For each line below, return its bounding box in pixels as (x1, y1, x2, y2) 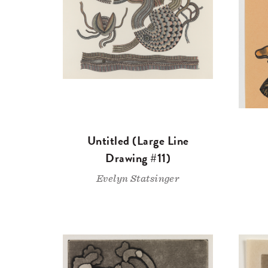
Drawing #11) (105, 149, 171, 167)
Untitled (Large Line (87, 132, 189, 150)
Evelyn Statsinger (96, 173, 180, 184)
